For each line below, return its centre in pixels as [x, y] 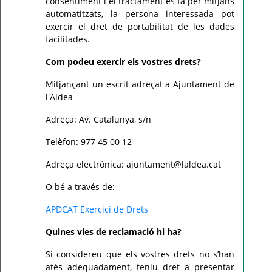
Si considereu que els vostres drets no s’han [140, 254]
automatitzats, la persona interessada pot [140, 14]
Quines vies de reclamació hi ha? [114, 232]
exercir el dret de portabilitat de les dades [140, 26]
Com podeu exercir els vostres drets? [123, 62]
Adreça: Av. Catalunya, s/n [98, 119]
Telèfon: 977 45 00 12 [89, 142]
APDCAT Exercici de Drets [97, 209]
